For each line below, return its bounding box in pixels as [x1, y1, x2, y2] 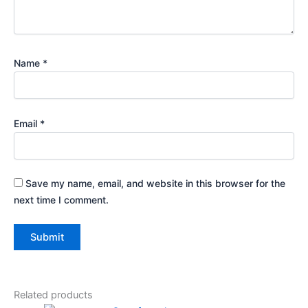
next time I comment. [14, 193, 109, 206]
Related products [14, 288, 93, 301]
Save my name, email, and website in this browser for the [25, 177, 285, 189]
